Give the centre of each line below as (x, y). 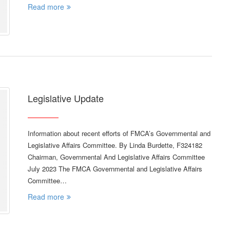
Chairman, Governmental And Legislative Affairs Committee (116, 157)
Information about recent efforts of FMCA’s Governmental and (119, 133)
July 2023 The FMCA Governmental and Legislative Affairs (115, 169)
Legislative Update (66, 98)
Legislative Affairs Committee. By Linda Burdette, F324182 (115, 145)
